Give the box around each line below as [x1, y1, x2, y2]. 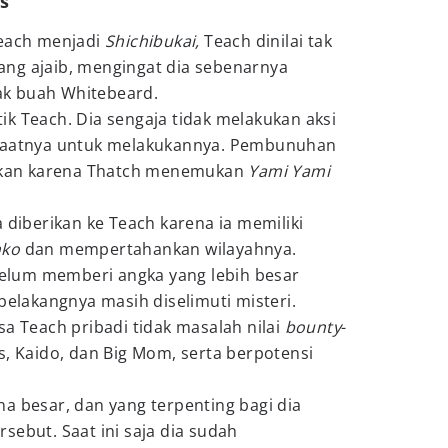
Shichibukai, [105, 30, 205, 52]
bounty [284, 316, 342, 338]
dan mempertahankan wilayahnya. [24, 238, 297, 260]
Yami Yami [248, 160, 331, 182]
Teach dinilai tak [204, 30, 333, 52]
